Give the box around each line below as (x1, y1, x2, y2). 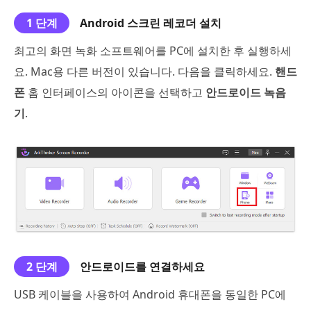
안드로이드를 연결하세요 (80, 258, 205, 274)
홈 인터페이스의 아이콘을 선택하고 (25, 84, 205, 100)
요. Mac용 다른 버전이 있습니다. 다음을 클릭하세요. (14, 63, 275, 79)
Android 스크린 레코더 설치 (80, 15, 221, 31)
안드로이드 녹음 (205, 84, 286, 100)
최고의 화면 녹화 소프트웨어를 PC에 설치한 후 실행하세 (14, 42, 292, 58)
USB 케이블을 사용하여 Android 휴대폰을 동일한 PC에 (14, 286, 286, 302)
